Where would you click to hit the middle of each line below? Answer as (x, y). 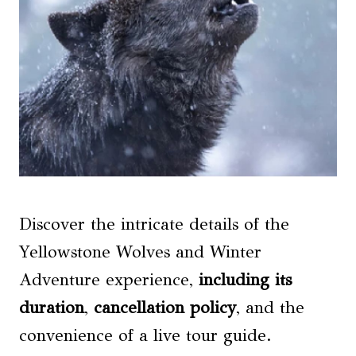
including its (245, 280)
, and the (270, 308)
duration (52, 308)
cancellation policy (165, 308)
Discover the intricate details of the (154, 224)
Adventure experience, (109, 280)
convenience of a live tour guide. (145, 336)
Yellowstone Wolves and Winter (140, 252)
